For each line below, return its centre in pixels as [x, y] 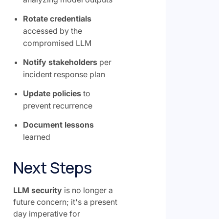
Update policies [52, 93]
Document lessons [58, 125]
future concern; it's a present [65, 202]
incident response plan [64, 74]
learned [36, 137]
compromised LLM [57, 43]
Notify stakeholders [60, 62]
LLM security [37, 190]
